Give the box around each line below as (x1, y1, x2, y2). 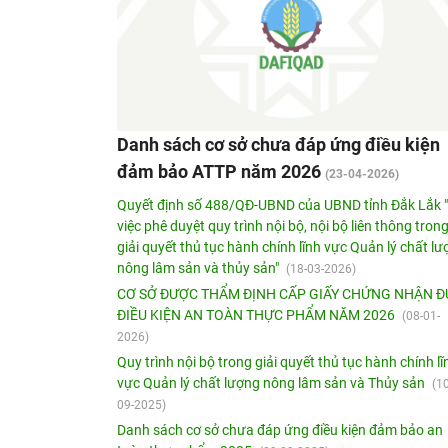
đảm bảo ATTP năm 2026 (117, 160, 325, 182)
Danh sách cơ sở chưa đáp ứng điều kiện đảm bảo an (117, 421, 443, 438)
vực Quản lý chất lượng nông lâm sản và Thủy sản (117, 374, 428, 391)
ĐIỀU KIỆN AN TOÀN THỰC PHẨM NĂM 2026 (117, 306, 398, 323)
